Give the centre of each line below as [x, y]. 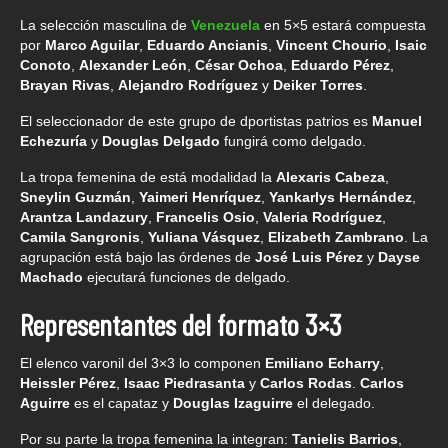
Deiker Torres [318, 84]
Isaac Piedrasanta [184, 382]
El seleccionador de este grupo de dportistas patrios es [196, 120]
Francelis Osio [205, 216]
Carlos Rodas [306, 382]
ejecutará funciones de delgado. [186, 276]
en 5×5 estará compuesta [343, 24]
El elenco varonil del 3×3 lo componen [142, 362]
